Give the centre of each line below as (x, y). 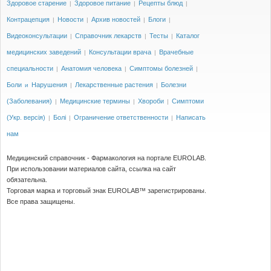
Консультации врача (120, 52)
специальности (30, 68)
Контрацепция (28, 19)
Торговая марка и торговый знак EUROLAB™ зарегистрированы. (106, 191)
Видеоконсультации (37, 36)
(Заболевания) (29, 101)
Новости (70, 19)
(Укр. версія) (26, 117)
